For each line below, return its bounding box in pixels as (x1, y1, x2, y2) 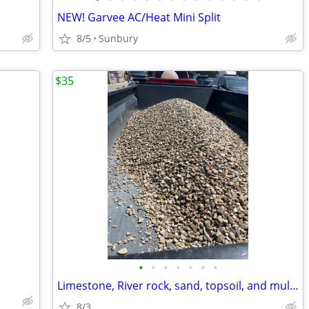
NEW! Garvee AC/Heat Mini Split (57, 10, 221, 25)
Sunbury (99, 32, 138, 45)
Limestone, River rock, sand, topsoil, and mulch (290, 278, 299, 293)
